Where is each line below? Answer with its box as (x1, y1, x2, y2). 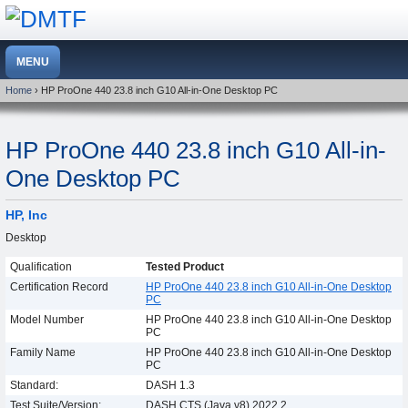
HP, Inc (5, 208, 47, 223)
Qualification (10, 260, 72, 273)
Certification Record (10, 280, 108, 293)
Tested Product (146, 260, 224, 273)
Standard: (10, 378, 58, 392)
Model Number (10, 312, 84, 326)
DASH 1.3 (146, 378, 195, 392)
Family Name (10, 345, 76, 359)
